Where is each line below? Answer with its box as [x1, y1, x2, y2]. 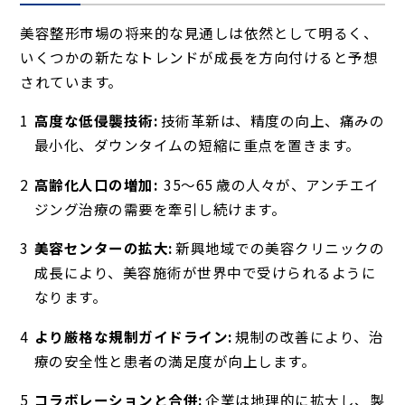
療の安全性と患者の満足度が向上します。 [33, 350, 316, 371]
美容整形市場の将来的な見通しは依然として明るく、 [20, 22, 379, 42]
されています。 [20, 71, 123, 91]
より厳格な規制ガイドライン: [33, 325, 232, 346]
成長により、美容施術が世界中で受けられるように [33, 262, 377, 283]
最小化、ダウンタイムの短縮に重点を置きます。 [33, 135, 361, 155]
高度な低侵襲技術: [33, 110, 158, 131]
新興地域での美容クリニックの [172, 238, 385, 259]
